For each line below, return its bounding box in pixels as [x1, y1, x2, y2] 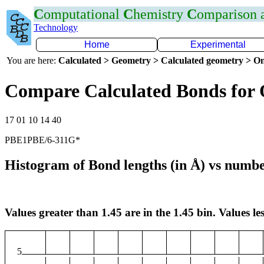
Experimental [190, 39, 246, 49]
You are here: [6, 55, 58, 65]
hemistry [133, 6, 187, 22]
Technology [34, 22, 78, 32]
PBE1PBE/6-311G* [5, 134, 80, 145]
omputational [44, 6, 123, 22]
